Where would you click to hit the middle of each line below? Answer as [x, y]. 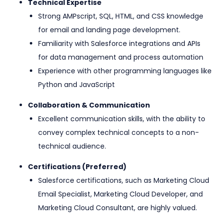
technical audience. [72, 146]
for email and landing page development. [109, 30]
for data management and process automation [121, 57]
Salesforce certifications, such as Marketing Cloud [124, 181]
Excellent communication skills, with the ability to [122, 119]
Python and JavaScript [77, 85]
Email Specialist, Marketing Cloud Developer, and [120, 194]
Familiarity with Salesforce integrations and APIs [119, 44]
